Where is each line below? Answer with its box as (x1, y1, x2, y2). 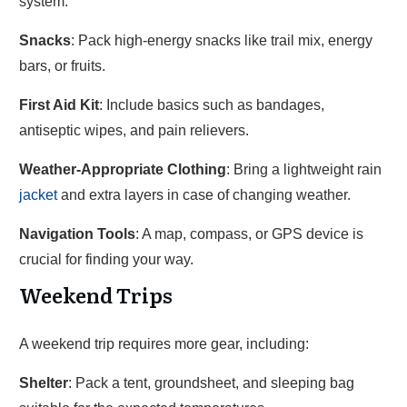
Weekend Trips (19, 280, 173, 310)
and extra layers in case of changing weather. (57, 187, 351, 203)
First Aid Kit (19, 97, 99, 113)
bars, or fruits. (19, 58, 105, 74)
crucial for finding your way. (19, 252, 194, 267)
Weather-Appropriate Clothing (19, 162, 226, 177)
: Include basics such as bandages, (99, 97, 324, 113)
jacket (19, 187, 57, 203)
